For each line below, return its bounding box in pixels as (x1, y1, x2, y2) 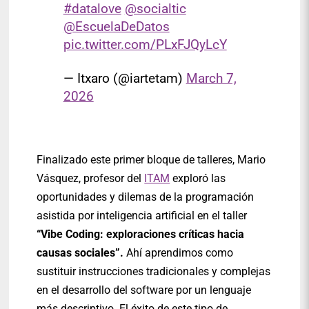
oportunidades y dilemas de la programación (37, 190, 255, 204)
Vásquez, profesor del (37, 172, 145, 186)
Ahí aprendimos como (123, 246, 234, 260)
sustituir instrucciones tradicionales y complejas (37, 265, 271, 279)
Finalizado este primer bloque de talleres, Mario (37, 153, 266, 167)
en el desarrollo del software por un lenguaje (37, 283, 252, 297)
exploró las (170, 172, 226, 186)
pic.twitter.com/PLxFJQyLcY (63, 36, 227, 52)
